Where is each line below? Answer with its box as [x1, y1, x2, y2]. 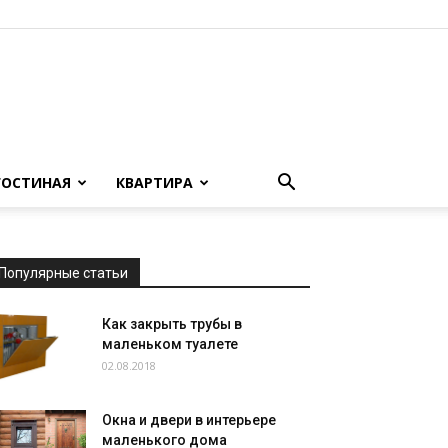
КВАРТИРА [115, 173, 193, 192]
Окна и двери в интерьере [102, 412, 276, 428]
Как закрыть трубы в [102, 316, 242, 332]
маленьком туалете [102, 336, 238, 352]
